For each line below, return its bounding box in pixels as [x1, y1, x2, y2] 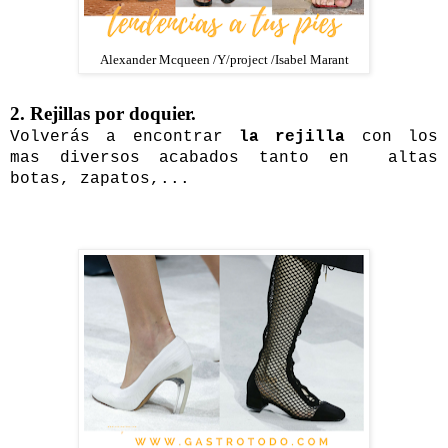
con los [345, 127, 439, 146]
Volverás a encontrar [10, 127, 239, 146]
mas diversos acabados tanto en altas [10, 148, 438, 167]
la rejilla [239, 127, 346, 146]
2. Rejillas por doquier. [10, 102, 196, 124]
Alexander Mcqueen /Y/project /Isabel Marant [99, 52, 349, 67]
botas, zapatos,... [10, 169, 200, 188]
